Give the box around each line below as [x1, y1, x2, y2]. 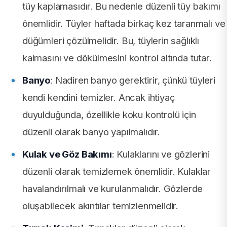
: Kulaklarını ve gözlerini [111, 148, 210, 160]
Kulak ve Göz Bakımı [22, 148, 112, 160]
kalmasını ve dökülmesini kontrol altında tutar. [22, 52, 212, 63]
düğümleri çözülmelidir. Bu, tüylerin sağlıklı [22, 34, 200, 46]
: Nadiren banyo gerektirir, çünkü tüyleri [50, 74, 215, 86]
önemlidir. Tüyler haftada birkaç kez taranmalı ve [22, 17, 225, 29]
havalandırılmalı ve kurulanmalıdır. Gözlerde [22, 182, 203, 194]
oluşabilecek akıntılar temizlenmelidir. [22, 200, 179, 211]
